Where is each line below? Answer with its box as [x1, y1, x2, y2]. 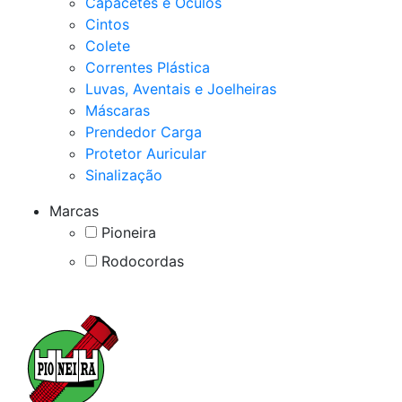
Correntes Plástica [85, 58, 210, 77]
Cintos [85, 15, 129, 34]
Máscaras [85, 101, 150, 120]
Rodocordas [97, 252, 184, 271]
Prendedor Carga [85, 123, 202, 142]
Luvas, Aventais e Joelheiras [85, 80, 276, 99]
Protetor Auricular [85, 144, 206, 163]
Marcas [49, 202, 99, 221]
